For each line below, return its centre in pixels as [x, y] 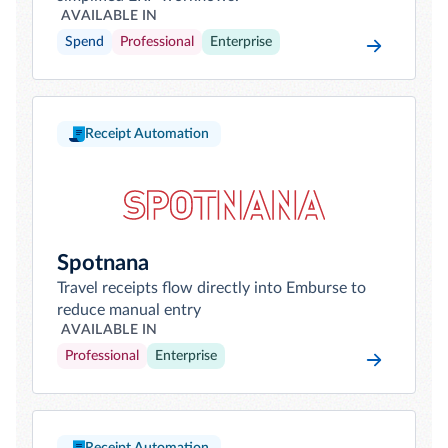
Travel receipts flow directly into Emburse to [211, 288]
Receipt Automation [147, 134]
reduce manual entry [129, 310]
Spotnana [103, 263]
